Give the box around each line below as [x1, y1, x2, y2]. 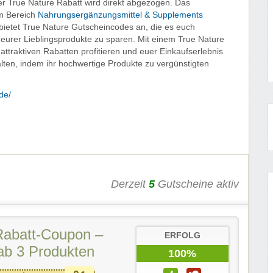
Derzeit [111, 178, 149, 191]
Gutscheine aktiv [155, 178, 239, 191]
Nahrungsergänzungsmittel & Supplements [38, 10, 203, 20]
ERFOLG [164, 231, 200, 241]
